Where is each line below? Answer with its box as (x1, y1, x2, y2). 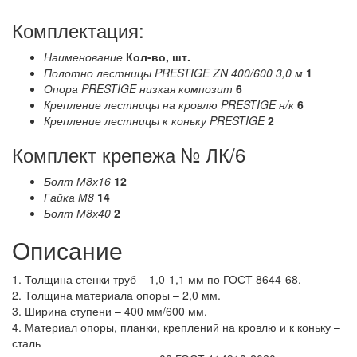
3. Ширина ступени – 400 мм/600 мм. (12, 303, 207, 320)
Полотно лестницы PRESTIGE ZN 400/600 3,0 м (44, 65, 303, 81)
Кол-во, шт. (126, 49, 190, 65)
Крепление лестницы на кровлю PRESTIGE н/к (44, 96, 294, 113)
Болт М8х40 (44, 205, 111, 222)
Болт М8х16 (44, 173, 111, 190)
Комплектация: (12, 16, 144, 45)
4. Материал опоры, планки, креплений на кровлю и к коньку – (12, 319, 340, 335)
